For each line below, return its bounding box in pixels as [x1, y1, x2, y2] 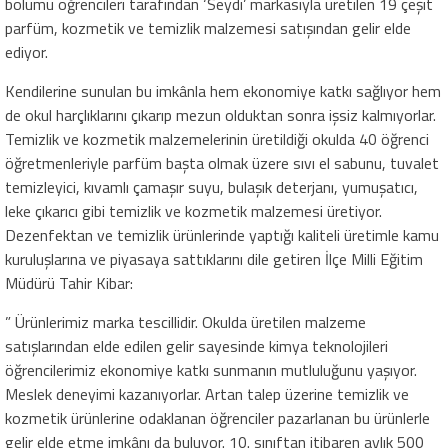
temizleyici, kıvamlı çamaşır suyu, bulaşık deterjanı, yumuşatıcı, [5, 174, 418, 199]
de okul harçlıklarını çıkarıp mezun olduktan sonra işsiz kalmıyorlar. [5, 102, 436, 127]
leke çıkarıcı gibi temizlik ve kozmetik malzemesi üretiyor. [5, 198, 386, 223]
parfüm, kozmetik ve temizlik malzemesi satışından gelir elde [5, 15, 411, 40]
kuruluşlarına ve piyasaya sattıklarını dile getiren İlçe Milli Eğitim [5, 246, 423, 271]
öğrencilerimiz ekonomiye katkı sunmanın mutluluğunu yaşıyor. [5, 357, 417, 382]
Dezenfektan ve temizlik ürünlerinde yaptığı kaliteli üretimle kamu [5, 222, 439, 247]
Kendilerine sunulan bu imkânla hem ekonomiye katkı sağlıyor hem [5, 78, 441, 103]
